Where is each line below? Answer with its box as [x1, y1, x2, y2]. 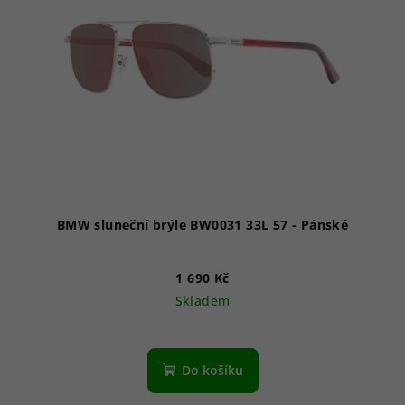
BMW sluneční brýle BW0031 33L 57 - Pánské [300, 216, 349, 234]
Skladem [174, 292, 231, 310]
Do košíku [181, 362, 243, 380]
